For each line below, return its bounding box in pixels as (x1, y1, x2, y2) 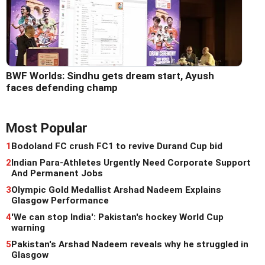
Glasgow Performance (11, 195, 109, 206)
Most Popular (6, 120, 88, 137)
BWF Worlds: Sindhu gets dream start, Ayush (6, 70, 214, 82)
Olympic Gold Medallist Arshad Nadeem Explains (11, 185, 221, 196)
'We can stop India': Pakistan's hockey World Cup (11, 212, 224, 223)
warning (11, 222, 45, 234)
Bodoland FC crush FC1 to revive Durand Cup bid (11, 141, 222, 152)
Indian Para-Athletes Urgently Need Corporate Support (11, 157, 251, 169)
